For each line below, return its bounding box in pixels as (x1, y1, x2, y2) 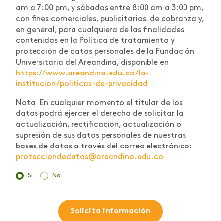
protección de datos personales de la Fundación (16, 48, 194, 56)
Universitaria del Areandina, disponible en (16, 59, 169, 67)
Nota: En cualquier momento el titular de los (16, 99, 183, 108)
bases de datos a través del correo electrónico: (16, 143, 192, 151)
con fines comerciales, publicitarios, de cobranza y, (16, 15, 204, 24)
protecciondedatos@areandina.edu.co (16, 153, 163, 162)
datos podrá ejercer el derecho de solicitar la (16, 110, 184, 118)
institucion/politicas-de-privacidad (16, 80, 147, 89)
